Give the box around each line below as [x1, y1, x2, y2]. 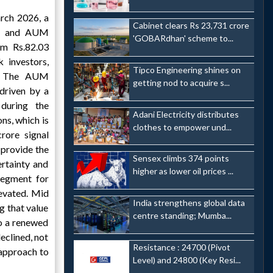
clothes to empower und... [132, 121, 232, 132]
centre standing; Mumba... [132, 210, 232, 221]
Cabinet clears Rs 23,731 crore [132, 20, 249, 31]
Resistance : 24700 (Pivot [132, 241, 230, 252]
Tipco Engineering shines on [132, 64, 241, 75]
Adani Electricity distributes [132, 108, 239, 119]
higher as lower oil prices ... [132, 166, 233, 177]
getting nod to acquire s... [132, 77, 230, 88]
